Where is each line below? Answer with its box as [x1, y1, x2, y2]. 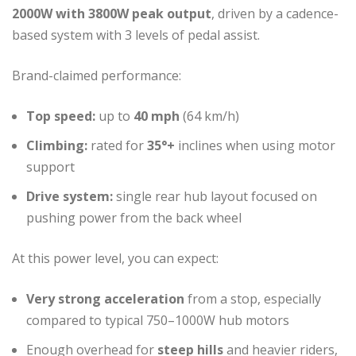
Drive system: [26, 187, 113, 205]
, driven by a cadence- [211, 4, 339, 22]
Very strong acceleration [26, 289, 184, 308]
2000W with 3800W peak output [12, 4, 211, 22]
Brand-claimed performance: [12, 66, 181, 84]
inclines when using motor [175, 136, 335, 154]
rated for [87, 136, 147, 154]
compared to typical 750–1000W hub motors [26, 311, 289, 329]
